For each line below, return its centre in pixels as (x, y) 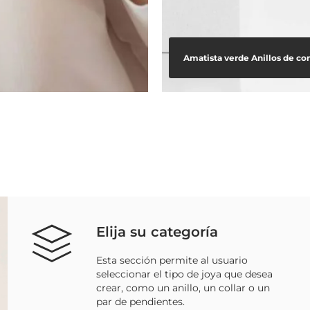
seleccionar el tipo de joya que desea (184, 274)
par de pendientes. (140, 301)
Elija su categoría (157, 231)
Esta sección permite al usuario (172, 260)
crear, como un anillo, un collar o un (183, 288)
